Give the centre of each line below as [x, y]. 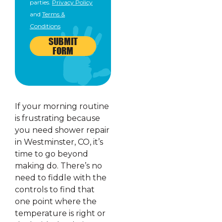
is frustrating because [57, 118]
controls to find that [55, 190]
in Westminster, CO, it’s [59, 142]
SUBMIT [63, 42]
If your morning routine [62, 107]
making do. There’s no [58, 166]
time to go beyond [52, 154]
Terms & [54, 14]
